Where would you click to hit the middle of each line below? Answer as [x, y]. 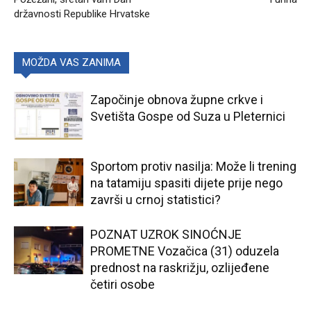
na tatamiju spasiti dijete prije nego [186, 183]
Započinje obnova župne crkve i [177, 100]
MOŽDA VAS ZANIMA [72, 62]
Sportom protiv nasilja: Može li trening [193, 166]
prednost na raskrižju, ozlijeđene [180, 268]
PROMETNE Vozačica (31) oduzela [185, 251]
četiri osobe [123, 284]
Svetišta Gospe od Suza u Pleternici [188, 116]
